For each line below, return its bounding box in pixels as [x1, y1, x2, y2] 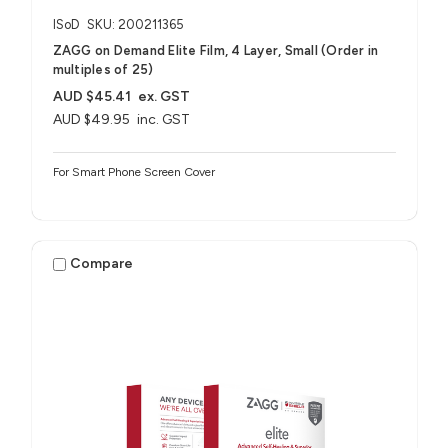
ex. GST [138, 87, 191, 105]
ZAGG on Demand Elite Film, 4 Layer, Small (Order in [52, 42, 379, 58]
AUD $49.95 [52, 110, 130, 128]
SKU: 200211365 [86, 16, 184, 32]
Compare [70, 255, 134, 273]
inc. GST [137, 110, 191, 128]
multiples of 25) [52, 61, 154, 77]
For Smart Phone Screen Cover [52, 164, 215, 179]
